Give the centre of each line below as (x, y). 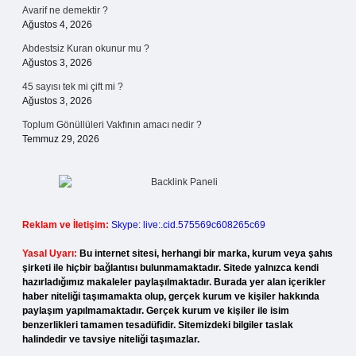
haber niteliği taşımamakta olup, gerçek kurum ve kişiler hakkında (171, 296)
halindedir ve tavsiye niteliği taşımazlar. (111, 339)
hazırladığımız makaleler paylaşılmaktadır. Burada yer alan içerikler (174, 282)
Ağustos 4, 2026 (57, 25)
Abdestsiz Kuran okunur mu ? (86, 48)
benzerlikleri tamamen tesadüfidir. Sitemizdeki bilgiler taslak (158, 325)
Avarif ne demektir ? (65, 10)
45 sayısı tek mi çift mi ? (73, 87)
